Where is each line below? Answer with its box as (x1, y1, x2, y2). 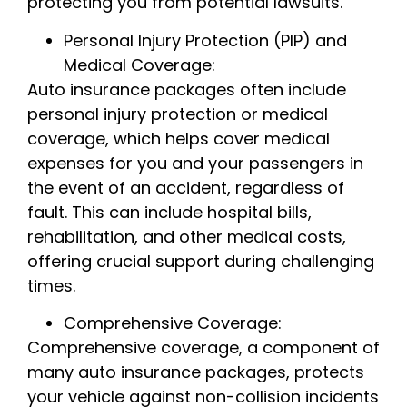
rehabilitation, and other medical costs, (27, 224, 346, 248)
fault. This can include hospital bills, (27, 200, 312, 223)
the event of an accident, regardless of (27, 175, 344, 199)
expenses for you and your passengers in (27, 151, 363, 174)
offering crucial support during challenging (27, 249, 374, 273)
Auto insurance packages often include (27, 77, 346, 101)
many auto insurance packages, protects (27, 361, 364, 384)
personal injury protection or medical (27, 102, 328, 125)
